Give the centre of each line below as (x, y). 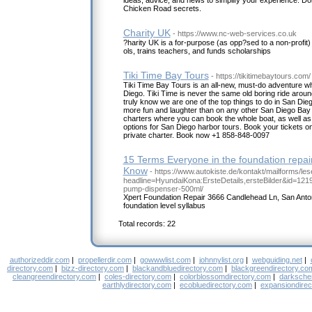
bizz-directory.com (93, 268)
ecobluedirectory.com (216, 285)
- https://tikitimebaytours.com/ (260, 76)
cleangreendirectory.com (54, 277)
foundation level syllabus (164, 206)
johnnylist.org (221, 260)
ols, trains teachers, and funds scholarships (197, 51)
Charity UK (147, 33)
